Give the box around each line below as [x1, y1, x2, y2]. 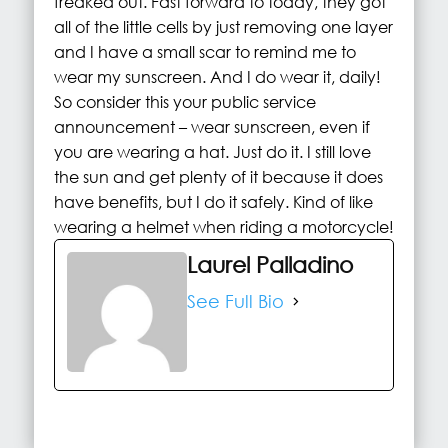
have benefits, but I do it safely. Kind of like [53, 191, 373, 213]
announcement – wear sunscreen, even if [53, 116, 370, 138]
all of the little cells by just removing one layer [53, 16, 393, 38]
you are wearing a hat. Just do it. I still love [53, 141, 371, 163]
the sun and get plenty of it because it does [53, 166, 383, 188]
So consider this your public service [53, 91, 316, 113]
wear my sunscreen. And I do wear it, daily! [53, 66, 381, 88]
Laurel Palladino [186, 252, 353, 278]
